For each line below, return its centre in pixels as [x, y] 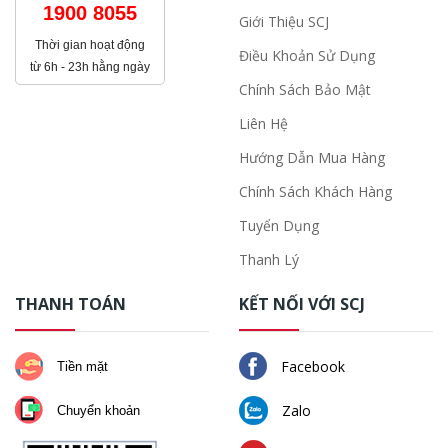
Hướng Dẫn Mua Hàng [312, 157]
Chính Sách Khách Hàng [315, 191]
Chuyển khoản [96, 410]
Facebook [311, 366]
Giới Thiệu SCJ [284, 21]
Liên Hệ [263, 123]
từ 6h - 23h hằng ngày [90, 67]
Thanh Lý [269, 259]
